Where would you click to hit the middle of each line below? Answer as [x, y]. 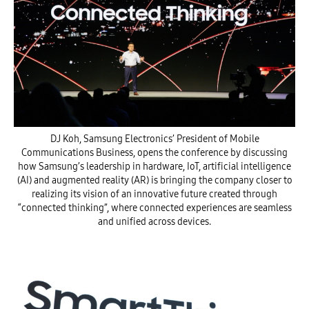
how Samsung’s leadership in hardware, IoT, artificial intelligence [154, 167]
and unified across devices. [154, 222]
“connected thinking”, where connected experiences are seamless [154, 208]
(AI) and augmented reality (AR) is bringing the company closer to [154, 180]
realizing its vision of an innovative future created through [154, 194]
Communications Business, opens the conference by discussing [154, 153]
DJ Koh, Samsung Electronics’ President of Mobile [154, 139]
